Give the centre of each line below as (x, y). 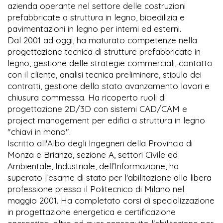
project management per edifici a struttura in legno (106, 120)
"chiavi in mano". (39, 132)
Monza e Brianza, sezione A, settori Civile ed (93, 155)
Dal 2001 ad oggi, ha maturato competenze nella (102, 40)
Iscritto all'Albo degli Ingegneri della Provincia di (100, 143)
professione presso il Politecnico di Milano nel (96, 189)
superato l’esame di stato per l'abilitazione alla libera (110, 178)
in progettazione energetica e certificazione (92, 212)
